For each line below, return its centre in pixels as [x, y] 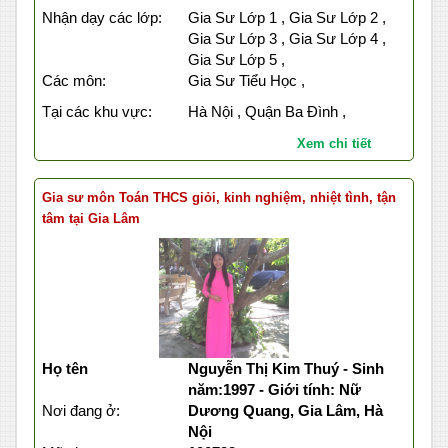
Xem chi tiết [333, 144]
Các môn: [74, 81]
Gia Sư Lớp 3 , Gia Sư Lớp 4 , [286, 39]
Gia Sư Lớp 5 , [236, 60]
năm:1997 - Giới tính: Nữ [274, 390]
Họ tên [65, 369]
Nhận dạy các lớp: [102, 18]
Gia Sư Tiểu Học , [246, 81]
